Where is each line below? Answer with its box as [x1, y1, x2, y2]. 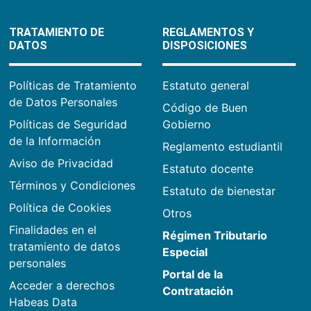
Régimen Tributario [162, 228, 268, 243]
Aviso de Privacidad [8, 156, 113, 171]
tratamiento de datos [8, 239, 120, 254]
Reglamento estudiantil [162, 140, 283, 154]
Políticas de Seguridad [8, 117, 127, 132]
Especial [162, 245, 208, 260]
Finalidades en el [8, 223, 96, 237]
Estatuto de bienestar [162, 184, 276, 199]
